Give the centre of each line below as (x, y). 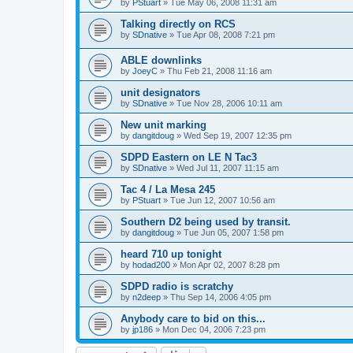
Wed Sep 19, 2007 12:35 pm (238, 136)
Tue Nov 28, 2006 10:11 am (229, 104)
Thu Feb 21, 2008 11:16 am (219, 71)
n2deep (147, 297)
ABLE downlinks (161, 61)
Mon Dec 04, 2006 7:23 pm (214, 330)
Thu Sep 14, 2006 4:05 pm (221, 297)
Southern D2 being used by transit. (206, 222)
